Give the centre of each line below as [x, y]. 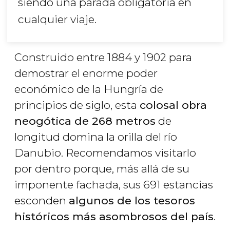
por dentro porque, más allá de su [102, 169]
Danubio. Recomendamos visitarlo [105, 153]
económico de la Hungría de [89, 89]
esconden [42, 201]
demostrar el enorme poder [86, 73]
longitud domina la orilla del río [96, 137]
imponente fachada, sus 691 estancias [114, 185]
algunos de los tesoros [132, 201]
